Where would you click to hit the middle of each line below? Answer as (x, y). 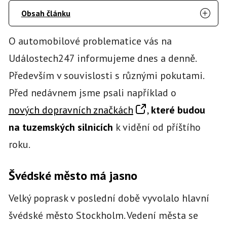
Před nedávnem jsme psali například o (92, 92)
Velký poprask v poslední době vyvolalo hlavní (109, 198)
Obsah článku (46, 13)
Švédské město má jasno (73, 176)
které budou (178, 110)
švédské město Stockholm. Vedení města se (103, 215)
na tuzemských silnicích (61, 127)
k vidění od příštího (157, 127)
